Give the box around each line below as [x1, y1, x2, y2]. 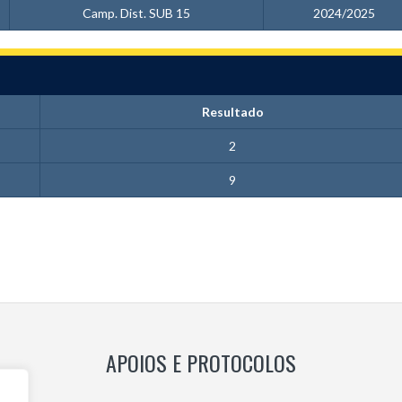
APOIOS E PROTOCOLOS [106, 346, 296, 379]
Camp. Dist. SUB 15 [83, 5, 190, 21]
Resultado [201, 104, 264, 119]
